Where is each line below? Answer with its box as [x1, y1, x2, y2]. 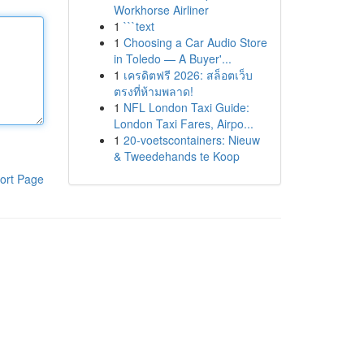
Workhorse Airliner [113, 2, 209, 18]
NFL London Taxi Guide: [123, 99, 249, 115]
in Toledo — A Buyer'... [113, 50, 232, 67]
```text [123, 18, 154, 34]
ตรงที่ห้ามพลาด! [113, 83, 193, 99]
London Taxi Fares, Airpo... [113, 115, 253, 132]
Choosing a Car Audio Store [123, 34, 267, 50]
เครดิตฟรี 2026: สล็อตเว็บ [123, 67, 253, 83]
